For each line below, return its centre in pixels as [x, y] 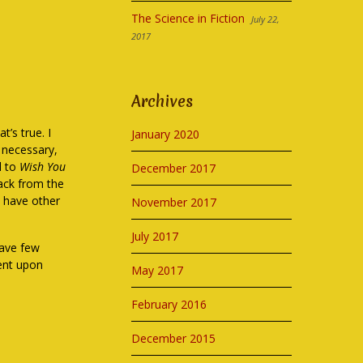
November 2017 [174, 202]
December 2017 [174, 168]
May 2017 [158, 270]
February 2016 [169, 304]
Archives [162, 101]
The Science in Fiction [188, 18]
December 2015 [174, 338]
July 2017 [155, 236]
